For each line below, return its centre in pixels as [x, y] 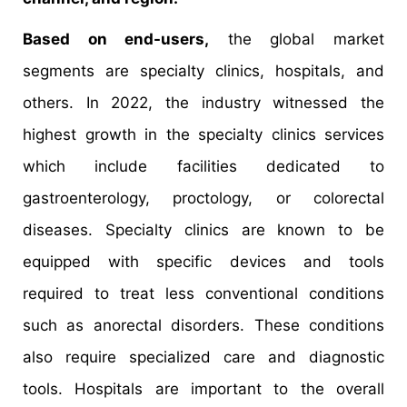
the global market [297, 39]
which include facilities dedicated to [203, 166]
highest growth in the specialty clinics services [203, 134]
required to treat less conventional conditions [203, 293]
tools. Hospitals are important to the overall [203, 388]
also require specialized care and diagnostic [203, 357]
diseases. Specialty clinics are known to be [203, 229]
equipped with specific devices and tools [203, 261]
